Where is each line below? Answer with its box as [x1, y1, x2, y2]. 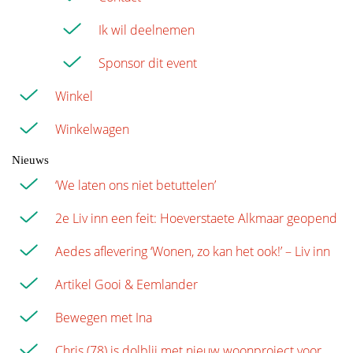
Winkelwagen [55, 121, 129, 139]
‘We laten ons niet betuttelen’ [55, 176, 216, 195]
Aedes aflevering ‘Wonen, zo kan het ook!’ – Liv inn [55, 243, 330, 261]
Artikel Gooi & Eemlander [55, 276, 198, 294]
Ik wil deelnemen [98, 21, 195, 39]
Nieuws [12, 154, 49, 167]
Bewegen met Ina [55, 309, 152, 327]
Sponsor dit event [98, 54, 197, 72]
